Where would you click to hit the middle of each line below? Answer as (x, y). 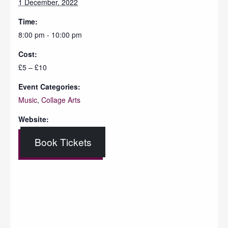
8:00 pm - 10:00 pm (50, 35)
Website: (34, 119)
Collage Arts (61, 100)
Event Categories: (49, 87)
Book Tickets (63, 142)
